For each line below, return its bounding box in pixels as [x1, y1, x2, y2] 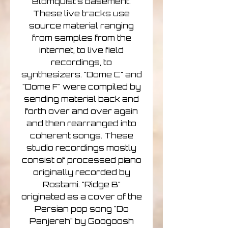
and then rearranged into [26, 119, 136, 129]
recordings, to [51, 58, 112, 68]
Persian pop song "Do [34, 204, 129, 214]
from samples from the [32, 33, 131, 43]
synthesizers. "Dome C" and [21, 70, 142, 80]
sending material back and [24, 94, 139, 104]
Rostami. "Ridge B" [42, 180, 121, 190]
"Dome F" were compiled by [22, 82, 141, 92]
